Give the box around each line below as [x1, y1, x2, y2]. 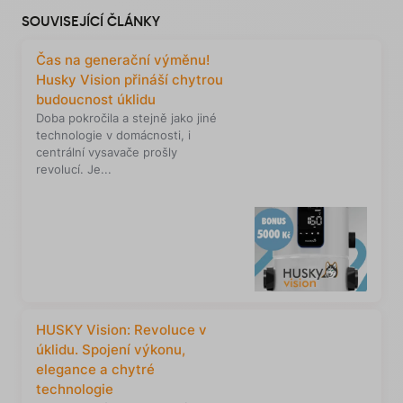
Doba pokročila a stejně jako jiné [36, 110, 217, 125]
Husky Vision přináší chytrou [36, 70, 223, 88]
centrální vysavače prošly [36, 144, 177, 159]
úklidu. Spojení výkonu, [36, 340, 185, 358]
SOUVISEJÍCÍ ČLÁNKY [22, 13, 160, 29]
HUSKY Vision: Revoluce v [36, 320, 207, 338]
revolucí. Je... [36, 161, 112, 176]
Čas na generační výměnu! [36, 50, 210, 68]
